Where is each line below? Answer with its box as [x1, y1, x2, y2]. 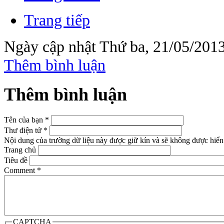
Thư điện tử [4, 126, 43, 135]
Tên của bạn [4, 115, 45, 124]
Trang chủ [4, 145, 36, 154]
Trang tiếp [24, 10, 90, 29]
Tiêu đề [4, 156, 27, 165]
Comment [4, 166, 37, 175]
